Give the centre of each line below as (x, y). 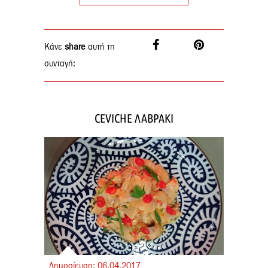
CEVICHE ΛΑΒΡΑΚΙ (134, 118)
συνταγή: (60, 64)
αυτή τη (100, 47)
